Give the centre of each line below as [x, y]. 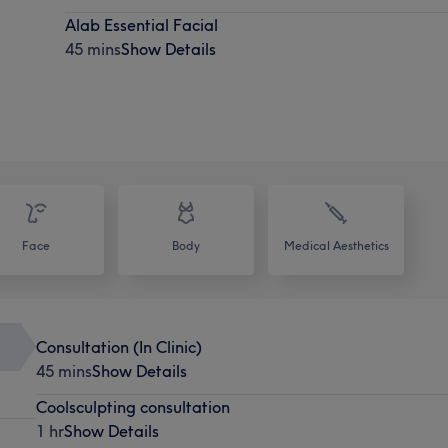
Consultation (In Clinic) [118, 346]
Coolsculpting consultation [132, 406]
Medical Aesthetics [336, 245]
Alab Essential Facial [142, 24]
